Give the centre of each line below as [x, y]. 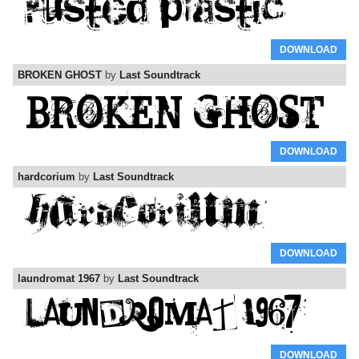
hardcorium [46, 177]
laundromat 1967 [59, 279]
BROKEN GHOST [60, 75]
